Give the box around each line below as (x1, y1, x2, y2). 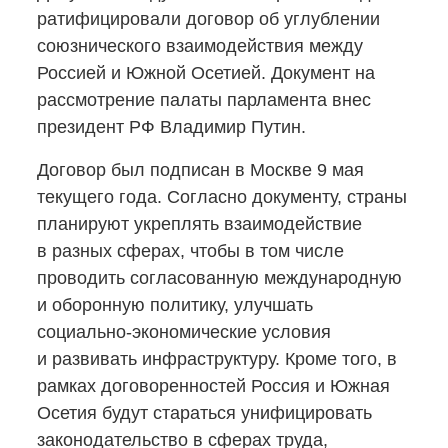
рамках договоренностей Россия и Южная (37, 376, 390, 396)
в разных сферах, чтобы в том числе (37, 241, 344, 261)
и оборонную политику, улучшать (37, 295, 313, 315)
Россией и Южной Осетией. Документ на (37, 63, 375, 83)
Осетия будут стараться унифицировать (37, 403, 372, 423)
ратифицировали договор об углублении (37, 9, 380, 29)
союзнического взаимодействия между (37, 36, 363, 56)
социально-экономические (37, 322, 257, 342)
